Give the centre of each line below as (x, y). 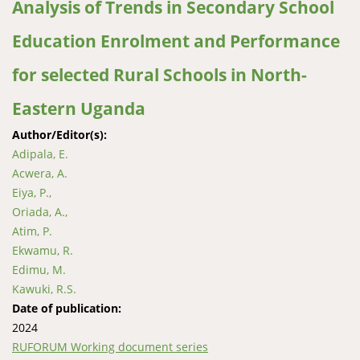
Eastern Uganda (79, 108)
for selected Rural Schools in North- (160, 75)
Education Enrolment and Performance (176, 41)
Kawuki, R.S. (44, 289)
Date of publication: (68, 308)
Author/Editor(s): (61, 135)
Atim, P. (32, 231)
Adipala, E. (40, 154)
